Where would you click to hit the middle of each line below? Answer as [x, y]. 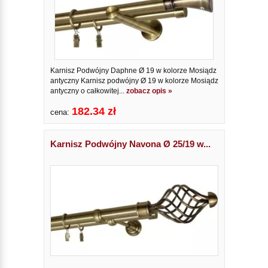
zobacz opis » [149, 91]
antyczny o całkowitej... [88, 91]
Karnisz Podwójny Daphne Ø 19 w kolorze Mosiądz [133, 71]
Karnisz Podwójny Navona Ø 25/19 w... [130, 144]
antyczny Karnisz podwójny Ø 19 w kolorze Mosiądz [134, 81]
